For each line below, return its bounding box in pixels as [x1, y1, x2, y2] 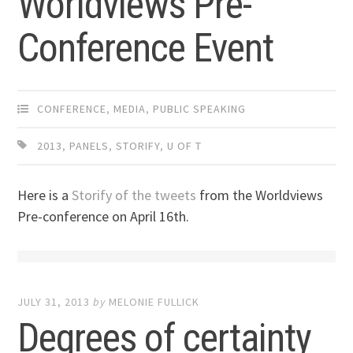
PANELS [69, 138, 110, 153]
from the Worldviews [196, 185, 324, 204]
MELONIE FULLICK [109, 295, 200, 310]
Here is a [17, 185, 72, 204]
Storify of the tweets [72, 185, 197, 204]
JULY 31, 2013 [17, 295, 91, 310]
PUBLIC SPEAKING [153, 101, 247, 116]
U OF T [167, 138, 203, 153]
